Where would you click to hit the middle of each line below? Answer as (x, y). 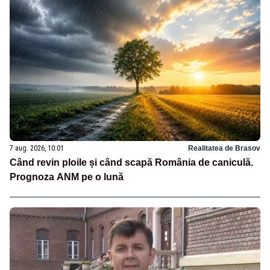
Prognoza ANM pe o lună (67, 177)
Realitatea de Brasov (224, 149)
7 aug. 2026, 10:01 (37, 149)
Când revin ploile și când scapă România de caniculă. (131, 163)
